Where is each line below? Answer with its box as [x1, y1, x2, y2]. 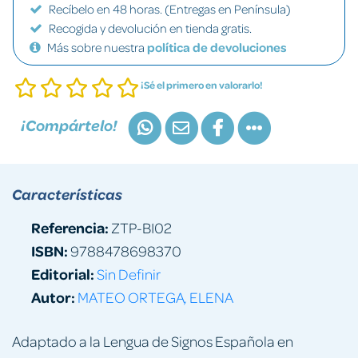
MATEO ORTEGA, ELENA [78, 287, 233, 306]
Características [12, 184, 122, 204]
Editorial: [31, 263, 94, 284]
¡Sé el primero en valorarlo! [141, 78, 263, 91]
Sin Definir [97, 264, 161, 283]
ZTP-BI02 [109, 217, 172, 237]
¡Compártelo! [21, 115, 117, 136]
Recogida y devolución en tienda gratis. [49, 20, 252, 36]
